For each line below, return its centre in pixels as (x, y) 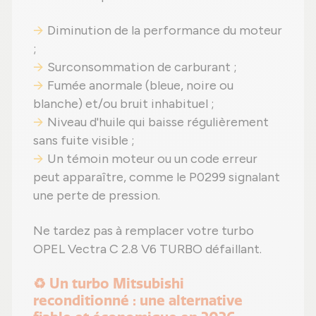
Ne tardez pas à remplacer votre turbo (144, 231)
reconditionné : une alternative (138, 300)
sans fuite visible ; (84, 141)
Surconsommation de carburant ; (142, 67)
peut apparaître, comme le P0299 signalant (157, 177)
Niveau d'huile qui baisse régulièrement (158, 122)
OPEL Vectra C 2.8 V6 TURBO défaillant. (147, 249)
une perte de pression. (97, 196)
